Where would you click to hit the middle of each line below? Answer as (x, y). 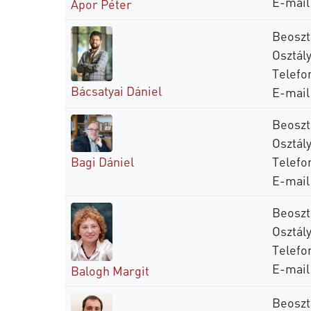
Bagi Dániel (102, 162)
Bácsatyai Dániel (116, 90)
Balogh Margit (110, 270)
